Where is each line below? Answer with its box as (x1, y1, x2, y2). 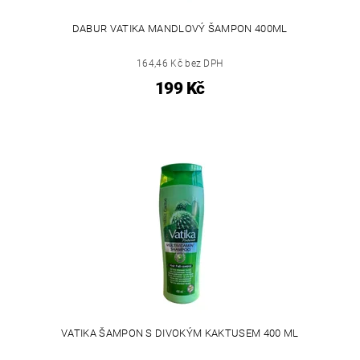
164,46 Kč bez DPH (137, 57, 223, 69)
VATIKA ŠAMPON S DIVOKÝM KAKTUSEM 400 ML (61, 326, 299, 339)
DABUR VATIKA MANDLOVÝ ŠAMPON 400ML (72, 22, 288, 35)
